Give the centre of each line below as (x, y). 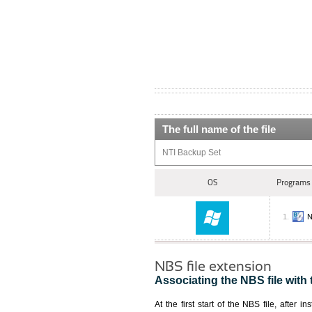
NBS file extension (213, 266)
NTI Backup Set (192, 153)
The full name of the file (219, 129)
